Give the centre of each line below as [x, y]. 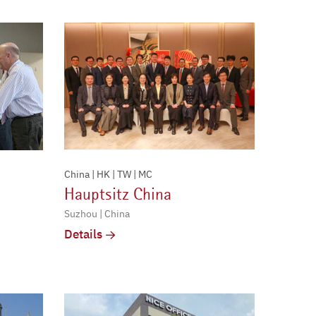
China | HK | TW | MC [108, 175]
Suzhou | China [97, 214]
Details [83, 235]
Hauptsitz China [118, 194]
